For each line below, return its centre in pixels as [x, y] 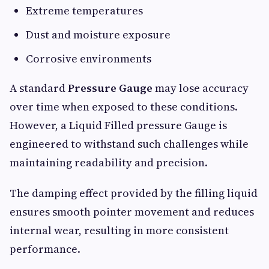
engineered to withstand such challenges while [129, 144]
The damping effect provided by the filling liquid [134, 193]
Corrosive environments [89, 59]
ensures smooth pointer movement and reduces [132, 212]
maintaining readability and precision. [109, 163]
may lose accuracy [201, 88]
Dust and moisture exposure [98, 35]
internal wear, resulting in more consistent [119, 231]
